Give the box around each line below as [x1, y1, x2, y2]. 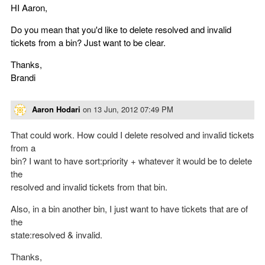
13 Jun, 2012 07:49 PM [93, 103, 173, 115]
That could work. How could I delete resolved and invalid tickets [11, 128, 254, 141]
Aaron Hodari [32, 103, 80, 115]
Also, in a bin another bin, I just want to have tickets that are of [11, 202, 248, 215]
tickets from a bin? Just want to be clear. [11, 35, 166, 49]
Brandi [11, 70, 35, 83]
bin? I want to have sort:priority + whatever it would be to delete [11, 154, 252, 167]
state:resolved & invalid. [11, 228, 102, 241]
